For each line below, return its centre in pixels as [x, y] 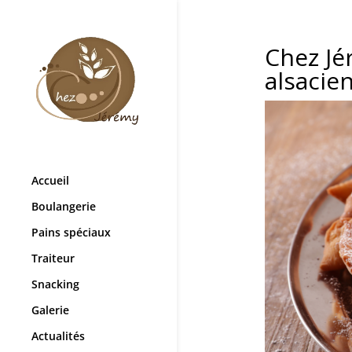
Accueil [50, 181]
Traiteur [53, 258]
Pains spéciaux [71, 233]
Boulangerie [64, 207]
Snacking [55, 284]
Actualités [58, 336]
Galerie [50, 310]
